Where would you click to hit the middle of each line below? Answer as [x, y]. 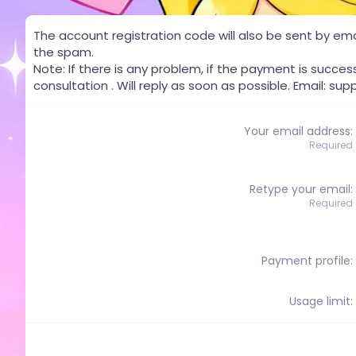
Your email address [297, 131]
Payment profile [306, 260]
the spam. [64, 52]
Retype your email [300, 189]
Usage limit [320, 301]
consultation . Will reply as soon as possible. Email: [181, 85]
